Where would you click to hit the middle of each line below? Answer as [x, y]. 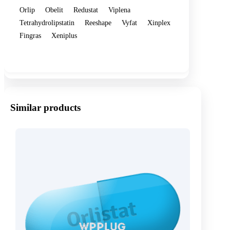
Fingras [30, 35]
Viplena [119, 9]
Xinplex [159, 22]
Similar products [45, 108]
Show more [39, 53]
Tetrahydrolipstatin [47, 22]
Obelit [54, 9]
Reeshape [98, 22]
